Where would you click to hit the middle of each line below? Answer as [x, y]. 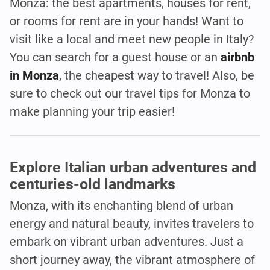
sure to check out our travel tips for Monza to [130, 94]
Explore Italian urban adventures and [133, 167]
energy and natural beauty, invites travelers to [132, 223]
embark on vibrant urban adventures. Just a [127, 241]
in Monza [34, 76]
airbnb [237, 58]
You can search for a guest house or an [115, 58]
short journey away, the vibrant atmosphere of [132, 259]
